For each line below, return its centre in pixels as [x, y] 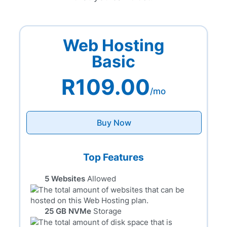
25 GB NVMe [68, 211]
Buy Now [114, 123]
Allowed [102, 179]
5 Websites [65, 179]
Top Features [113, 157]
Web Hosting [113, 46]
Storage [108, 211]
